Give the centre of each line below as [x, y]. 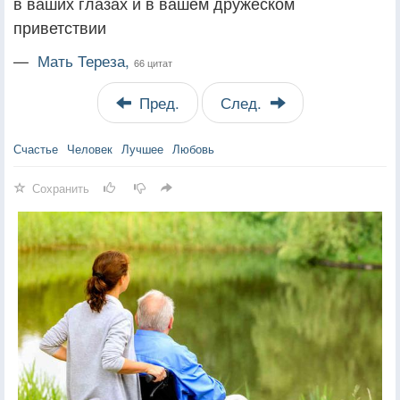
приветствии [60, 26]
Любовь [193, 148]
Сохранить [61, 187]
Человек [90, 148]
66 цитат [153, 62]
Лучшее [142, 148]
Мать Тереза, [86, 60]
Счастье [36, 148]
